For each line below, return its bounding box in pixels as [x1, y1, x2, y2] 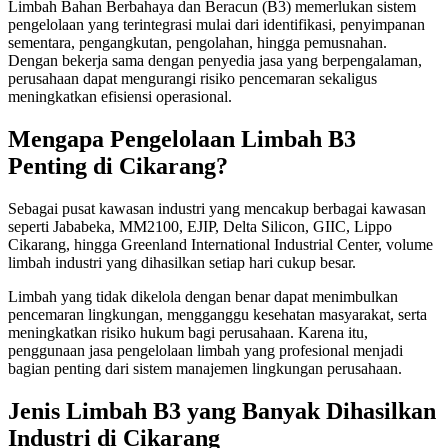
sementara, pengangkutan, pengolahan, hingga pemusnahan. [8, 34, 387, 52]
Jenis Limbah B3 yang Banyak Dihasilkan [8, 397, 436, 424]
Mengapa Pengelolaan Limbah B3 [8, 126, 356, 153]
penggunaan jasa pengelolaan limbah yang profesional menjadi [8, 342, 403, 359]
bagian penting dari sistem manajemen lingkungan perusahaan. [8, 360, 402, 377]
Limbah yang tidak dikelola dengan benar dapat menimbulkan [8, 288, 398, 305]
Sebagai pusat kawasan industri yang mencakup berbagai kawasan [8, 200, 426, 217]
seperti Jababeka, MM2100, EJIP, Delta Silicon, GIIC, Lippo [8, 218, 392, 235]
